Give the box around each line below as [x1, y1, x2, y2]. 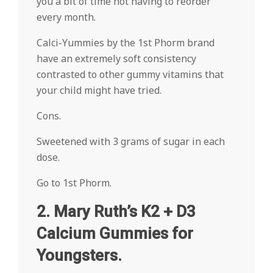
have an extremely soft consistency [37, 52, 196, 65]
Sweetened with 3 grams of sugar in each [37, 135, 225, 148]
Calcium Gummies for [37, 224, 193, 243]
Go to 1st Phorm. [37, 176, 112, 190]
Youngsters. [37, 246, 122, 264]
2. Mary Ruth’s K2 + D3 [37, 202, 196, 221]
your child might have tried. [37, 83, 161, 97]
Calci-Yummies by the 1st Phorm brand [37, 36, 214, 49]
